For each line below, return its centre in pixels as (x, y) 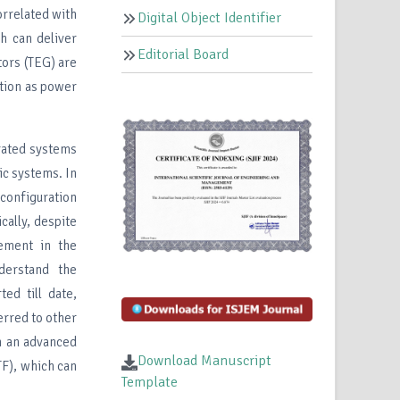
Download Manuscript (205, 361)
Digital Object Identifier (210, 18)
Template (150, 383)
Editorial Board (183, 55)
